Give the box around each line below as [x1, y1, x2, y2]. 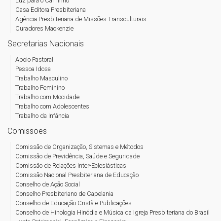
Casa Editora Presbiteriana [15, 6, 86, 13]
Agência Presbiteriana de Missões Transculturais [15, 15, 147, 23]
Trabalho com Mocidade [15, 93, 79, 101]
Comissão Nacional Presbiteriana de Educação [15, 171, 139, 179]
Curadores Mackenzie [15, 25, 74, 32]
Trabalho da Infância [15, 112, 69, 119]
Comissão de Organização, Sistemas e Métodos [15, 143, 144, 150]
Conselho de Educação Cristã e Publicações [15, 199, 132, 207]
